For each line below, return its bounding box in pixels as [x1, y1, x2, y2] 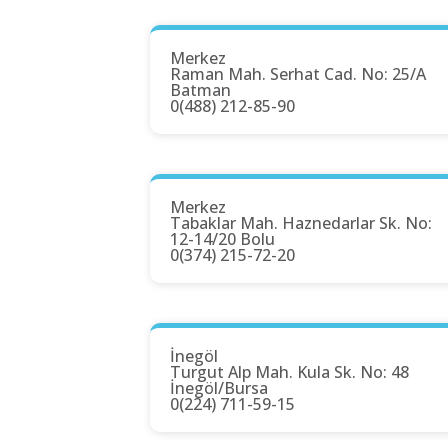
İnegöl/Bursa [170, 377, 268, 400]
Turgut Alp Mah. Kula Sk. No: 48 [170, 361, 409, 384]
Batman [170, 79, 231, 102]
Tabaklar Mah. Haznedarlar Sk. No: [170, 212, 432, 235]
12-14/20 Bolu [170, 228, 275, 251]
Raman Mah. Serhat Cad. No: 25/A [170, 63, 426, 86]
